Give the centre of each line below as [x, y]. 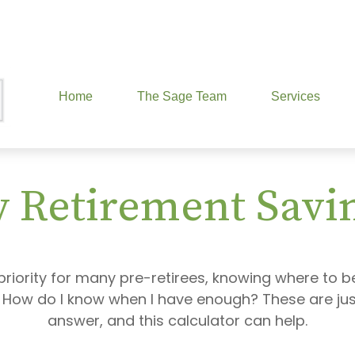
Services [296, 97]
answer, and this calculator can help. [177, 321]
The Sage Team [182, 97]
